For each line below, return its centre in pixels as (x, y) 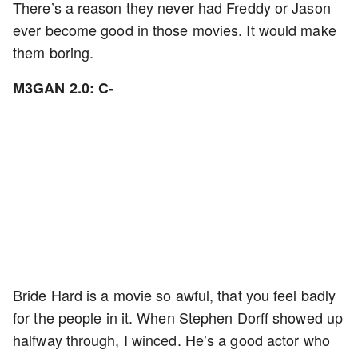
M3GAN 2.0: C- (64, 88)
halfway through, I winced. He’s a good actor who (171, 340)
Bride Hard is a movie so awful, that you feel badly (175, 295)
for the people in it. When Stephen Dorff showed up (178, 317)
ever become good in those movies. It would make (175, 30)
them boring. (54, 52)
